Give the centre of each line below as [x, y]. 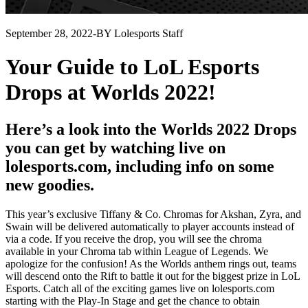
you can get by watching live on [115, 147]
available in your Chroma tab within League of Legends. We [137, 251]
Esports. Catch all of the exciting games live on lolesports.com [140, 288]
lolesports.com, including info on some [140, 166]
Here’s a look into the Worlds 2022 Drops [151, 129]
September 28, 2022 [49, 33]
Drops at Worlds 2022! [111, 92]
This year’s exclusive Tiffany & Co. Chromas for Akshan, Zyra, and [153, 214]
